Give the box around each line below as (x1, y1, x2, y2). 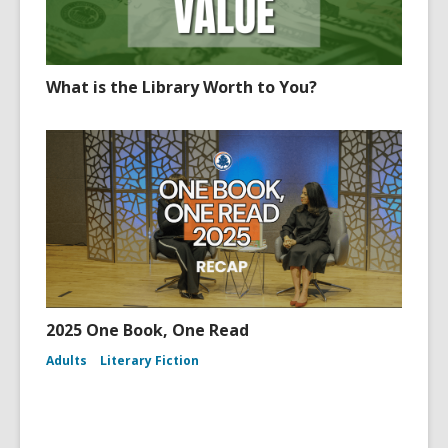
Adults (46, 352, 87, 369)
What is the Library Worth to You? (46, 76, 317, 98)
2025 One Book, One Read (46, 319, 249, 341)
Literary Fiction (100, 352, 199, 369)
